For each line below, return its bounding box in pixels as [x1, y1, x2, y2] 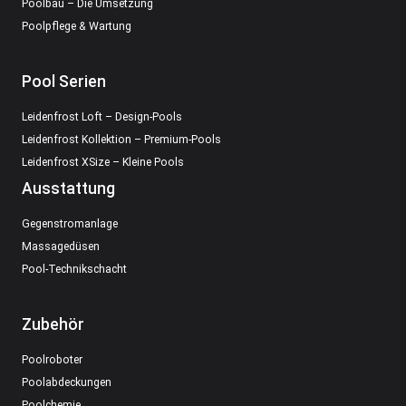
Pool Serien [22, 72, 106, 91]
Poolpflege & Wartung [22, 19, 131, 33]
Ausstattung [22, 179, 115, 198]
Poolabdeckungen [22, 375, 111, 389]
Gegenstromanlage [22, 217, 118, 230]
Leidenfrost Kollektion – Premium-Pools [22, 132, 221, 146]
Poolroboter [22, 353, 82, 366]
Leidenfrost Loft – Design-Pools [22, 110, 182, 123]
